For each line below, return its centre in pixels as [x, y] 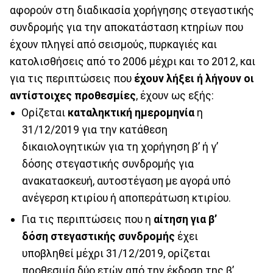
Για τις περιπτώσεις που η [87, 219]
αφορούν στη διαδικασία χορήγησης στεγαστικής [132, 10]
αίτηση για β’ [185, 219]
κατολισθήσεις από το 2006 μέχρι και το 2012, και [133, 61]
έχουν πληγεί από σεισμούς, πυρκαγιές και [113, 44]
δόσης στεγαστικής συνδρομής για [108, 164]
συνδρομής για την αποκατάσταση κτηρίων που [126, 27]
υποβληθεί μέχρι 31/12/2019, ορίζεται [116, 253]
